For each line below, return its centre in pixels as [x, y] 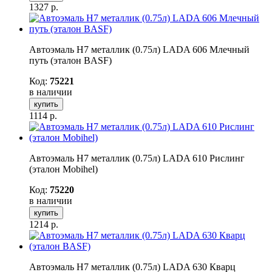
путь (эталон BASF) [70, 60]
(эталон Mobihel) [63, 169]
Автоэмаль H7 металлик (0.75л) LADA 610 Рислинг [137, 158]
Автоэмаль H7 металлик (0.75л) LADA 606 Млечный [139, 49]
